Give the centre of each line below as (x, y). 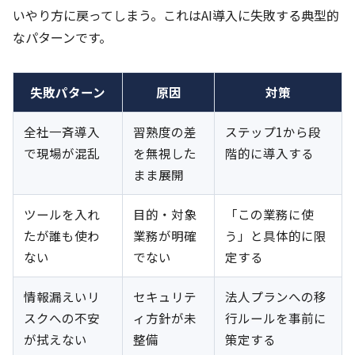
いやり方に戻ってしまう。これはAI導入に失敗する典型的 (176, 15)
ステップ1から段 (273, 131)
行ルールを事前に (276, 317)
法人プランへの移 (276, 296)
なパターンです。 (62, 37)
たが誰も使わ (62, 235)
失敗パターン (68, 92)
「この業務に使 (269, 214)
